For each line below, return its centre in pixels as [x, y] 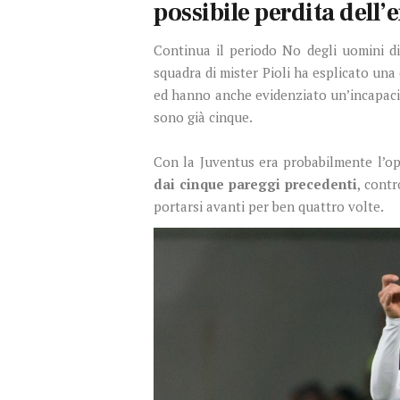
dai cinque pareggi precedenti [255, 184]
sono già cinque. [203, 117]
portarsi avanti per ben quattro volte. [269, 207]
